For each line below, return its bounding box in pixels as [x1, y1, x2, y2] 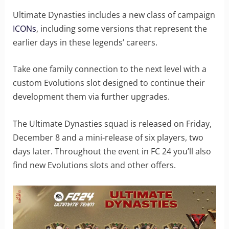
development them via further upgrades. [12, 91, 170, 103]
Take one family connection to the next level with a [12, 63, 207, 75]
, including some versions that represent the [36, 22, 207, 34]
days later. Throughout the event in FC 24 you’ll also [12, 145, 211, 157]
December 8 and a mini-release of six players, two [12, 131, 203, 143]
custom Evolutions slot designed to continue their [12, 77, 205, 89]
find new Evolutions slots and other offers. [12, 159, 176, 171]
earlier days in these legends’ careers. [12, 36, 157, 48]
